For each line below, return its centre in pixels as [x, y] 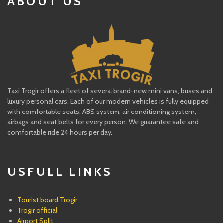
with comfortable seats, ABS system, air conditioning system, [102, 112]
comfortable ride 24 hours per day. [60, 133]
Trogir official [37, 210]
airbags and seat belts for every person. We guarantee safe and [103, 122]
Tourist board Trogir [47, 200]
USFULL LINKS [60, 172]
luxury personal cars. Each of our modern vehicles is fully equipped [108, 101]
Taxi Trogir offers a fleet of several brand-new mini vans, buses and [110, 91]
